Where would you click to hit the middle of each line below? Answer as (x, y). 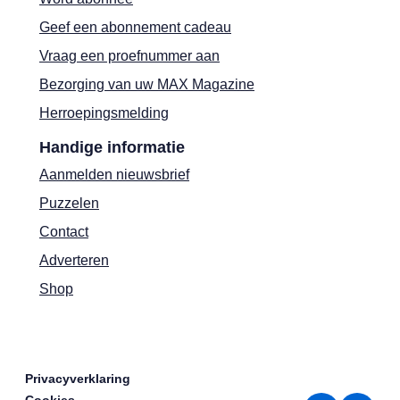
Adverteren (74, 260)
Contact (64, 232)
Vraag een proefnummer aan (129, 56)
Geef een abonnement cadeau (135, 27)
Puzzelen (69, 203)
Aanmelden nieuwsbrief (114, 175)
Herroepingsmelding (104, 113)
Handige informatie (112, 147)
